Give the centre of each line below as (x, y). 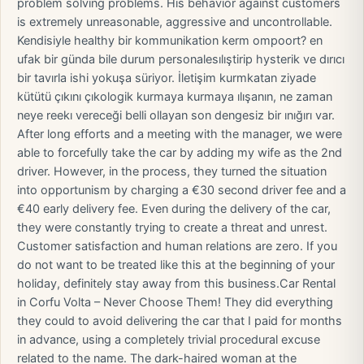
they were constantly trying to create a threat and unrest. (172, 227)
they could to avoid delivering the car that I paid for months (180, 321)
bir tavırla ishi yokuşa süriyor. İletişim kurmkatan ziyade (167, 78)
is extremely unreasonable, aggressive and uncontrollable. (175, 22)
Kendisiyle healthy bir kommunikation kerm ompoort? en (170, 41)
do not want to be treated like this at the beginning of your (176, 265)
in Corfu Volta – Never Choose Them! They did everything (175, 302)
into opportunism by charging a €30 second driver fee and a (182, 190)
